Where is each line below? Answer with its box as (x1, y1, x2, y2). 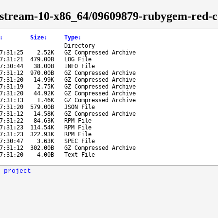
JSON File (64, 103, 95, 110)
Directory (64, 42, 95, 49)
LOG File (64, 55, 91, 63)
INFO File (64, 62, 95, 70)
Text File (64, 151, 95, 158)
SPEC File (64, 137, 95, 145)
